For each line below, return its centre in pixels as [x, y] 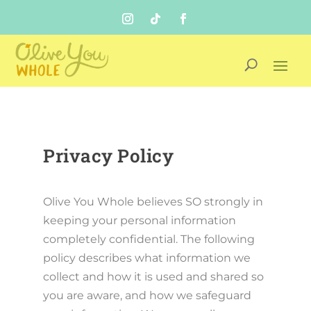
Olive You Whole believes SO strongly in [153, 202]
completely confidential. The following [149, 239]
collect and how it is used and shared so [154, 277]
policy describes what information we [147, 258]
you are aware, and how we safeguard [148, 295]
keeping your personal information [140, 220]
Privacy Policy [109, 155]
